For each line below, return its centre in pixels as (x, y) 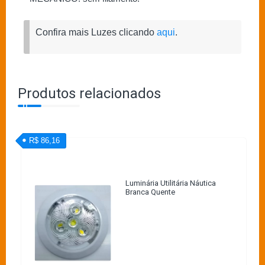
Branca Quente (150, 192)
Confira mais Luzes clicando (96, 32)
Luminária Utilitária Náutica (170, 183)
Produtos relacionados (89, 94)
